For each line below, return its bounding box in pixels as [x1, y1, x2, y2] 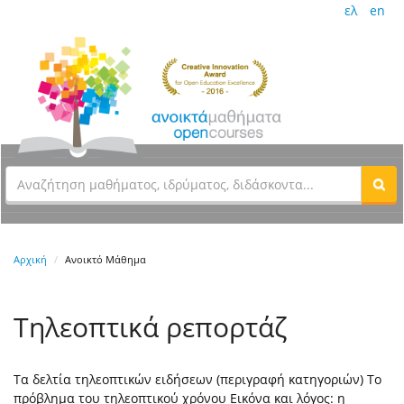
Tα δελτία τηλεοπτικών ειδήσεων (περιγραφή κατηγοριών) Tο [14, 371, 381, 389]
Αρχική [14, 252, 47, 267]
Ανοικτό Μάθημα [65, 252, 146, 267]
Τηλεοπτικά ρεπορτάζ [14, 308, 287, 346]
